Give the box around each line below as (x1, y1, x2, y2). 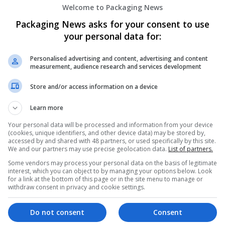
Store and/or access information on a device (30, 82, 158, 91)
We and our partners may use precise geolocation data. (8, 144, 168, 153)
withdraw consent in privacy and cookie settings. (8, 182, 145, 191)
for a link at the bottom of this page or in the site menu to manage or (8, 174, 203, 183)
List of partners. (168, 144, 213, 153)
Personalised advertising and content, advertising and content (30, 54, 208, 63)
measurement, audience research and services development (30, 62, 201, 71)
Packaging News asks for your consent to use (16, 18, 209, 30)
